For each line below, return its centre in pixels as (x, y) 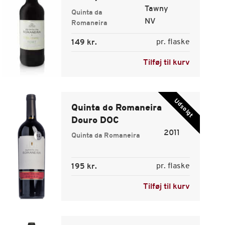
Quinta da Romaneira (105, 136)
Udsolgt (184, 108)
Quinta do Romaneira (116, 108)
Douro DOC (95, 121)
